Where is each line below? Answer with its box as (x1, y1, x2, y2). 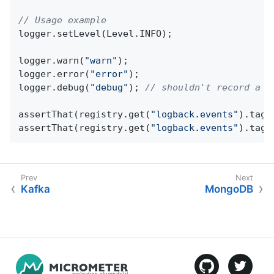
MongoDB (205, 183, 253, 196)
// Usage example (18, 14, 107, 26)
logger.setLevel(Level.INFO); (18, 28, 173, 39)
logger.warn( (18, 54, 85, 66)
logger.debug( (18, 81, 91, 93)
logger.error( (18, 68, 91, 80)
